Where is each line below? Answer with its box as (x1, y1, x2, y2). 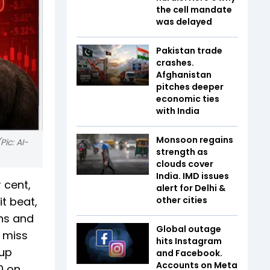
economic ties (156, 93, 219, 105)
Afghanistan (156, 69, 212, 81)
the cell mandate (156, 4, 232, 16)
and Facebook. (156, 247, 222, 259)
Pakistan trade (156, 45, 222, 57)
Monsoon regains (156, 134, 233, 146)
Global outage (156, 223, 221, 235)
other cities (156, 194, 207, 206)
